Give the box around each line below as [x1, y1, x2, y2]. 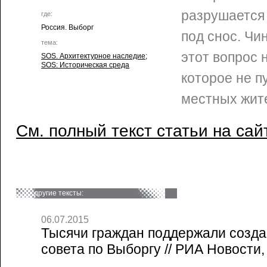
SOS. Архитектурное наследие [41, 52, 145, 60]
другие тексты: [34, 189, 83, 197]
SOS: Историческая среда [41, 61, 129, 69]
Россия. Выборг [41, 23, 94, 32]
